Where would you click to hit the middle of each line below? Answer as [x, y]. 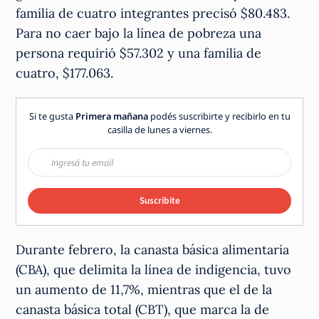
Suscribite [159, 201]
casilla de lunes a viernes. [159, 130]
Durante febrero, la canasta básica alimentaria [153, 250]
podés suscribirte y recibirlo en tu [219, 116]
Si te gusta [52, 116]
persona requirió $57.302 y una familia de [139, 53]
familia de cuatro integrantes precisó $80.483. [153, 14]
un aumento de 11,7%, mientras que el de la [144, 290]
